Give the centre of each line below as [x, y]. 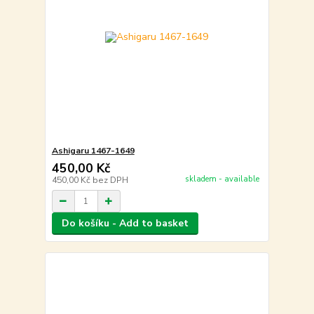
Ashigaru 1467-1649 [93, 151]
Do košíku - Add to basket [125, 224]
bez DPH [110, 180]
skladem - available [222, 179]
